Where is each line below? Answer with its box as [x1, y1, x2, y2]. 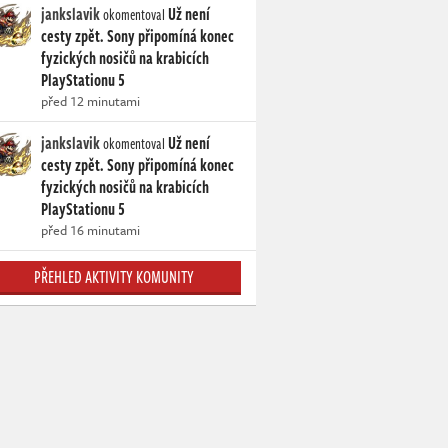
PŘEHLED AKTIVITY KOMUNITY [33, 265, 194, 289]
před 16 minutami [41, 220, 140, 240]
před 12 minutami [41, 91, 140, 111]
